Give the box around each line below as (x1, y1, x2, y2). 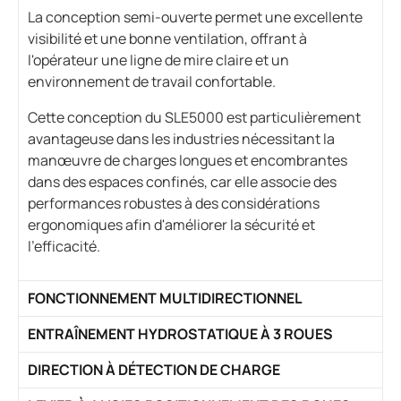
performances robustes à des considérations (28, 192, 320, 213)
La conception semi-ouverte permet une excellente (28, 6, 363, 27)
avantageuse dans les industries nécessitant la (28, 128, 335, 149)
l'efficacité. (28, 235, 100, 256)
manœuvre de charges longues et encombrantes (28, 149, 347, 170)
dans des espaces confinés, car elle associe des (28, 171, 337, 192)
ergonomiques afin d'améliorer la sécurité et (28, 214, 315, 235)
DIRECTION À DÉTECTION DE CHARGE (28, 359, 280, 380)
